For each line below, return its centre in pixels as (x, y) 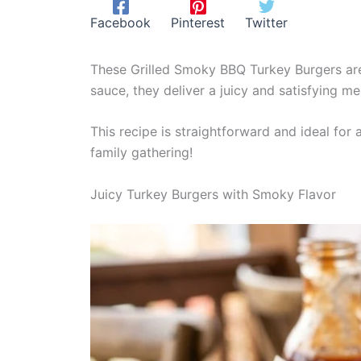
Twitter (266, 22)
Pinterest (198, 22)
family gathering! (141, 153)
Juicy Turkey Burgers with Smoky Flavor (213, 194)
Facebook (120, 22)
